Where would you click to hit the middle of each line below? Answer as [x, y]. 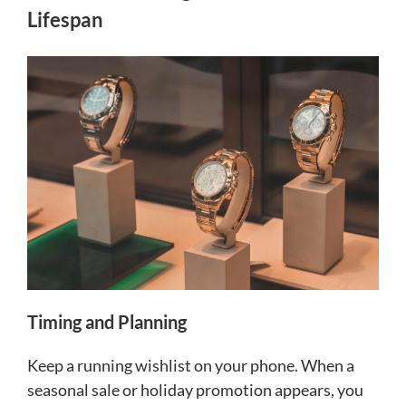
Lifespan [65, 19]
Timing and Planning [107, 322]
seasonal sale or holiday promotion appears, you [195, 390]
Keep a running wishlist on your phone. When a [191, 366]
